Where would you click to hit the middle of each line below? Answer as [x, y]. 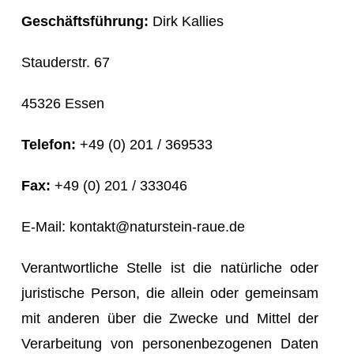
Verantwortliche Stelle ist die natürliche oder [170, 267]
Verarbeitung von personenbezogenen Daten [170, 343]
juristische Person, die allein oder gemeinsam [170, 293]
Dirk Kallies [186, 21]
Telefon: [49, 144]
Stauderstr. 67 [66, 62]
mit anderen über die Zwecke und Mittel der [170, 318]
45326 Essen [63, 103]
